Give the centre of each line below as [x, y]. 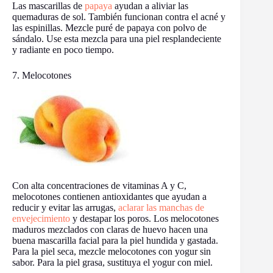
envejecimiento [41, 218]
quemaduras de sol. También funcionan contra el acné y [119, 17]
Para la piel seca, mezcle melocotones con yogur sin [112, 251]
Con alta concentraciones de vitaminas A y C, [99, 186]
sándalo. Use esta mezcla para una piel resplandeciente [117, 39]
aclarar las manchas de [161, 207]
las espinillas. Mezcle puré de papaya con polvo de [109, 28]
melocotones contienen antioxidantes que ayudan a [109, 197]
